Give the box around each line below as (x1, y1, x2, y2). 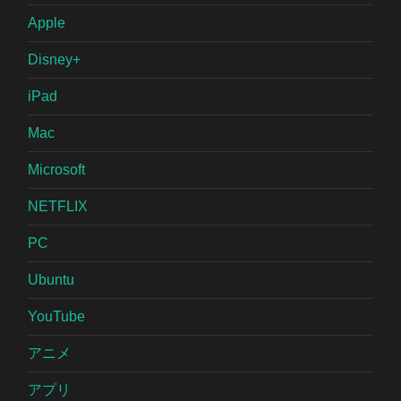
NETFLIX (28, 198, 89, 214)
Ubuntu (28, 271, 75, 287)
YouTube (28, 308, 86, 324)
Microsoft (28, 161, 86, 177)
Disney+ (28, 51, 81, 67)
